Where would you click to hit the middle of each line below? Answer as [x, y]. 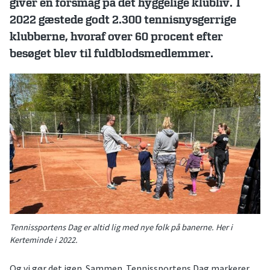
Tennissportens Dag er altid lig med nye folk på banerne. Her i [121, 227]
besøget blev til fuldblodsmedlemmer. [111, 54]
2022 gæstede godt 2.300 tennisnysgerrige [123, 20]
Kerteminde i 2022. [44, 240]
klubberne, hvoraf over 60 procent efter [116, 37]
